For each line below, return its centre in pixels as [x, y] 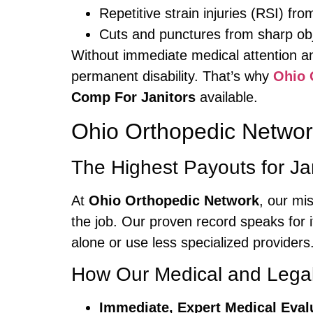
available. [227, 97]
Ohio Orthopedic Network [174, 200]
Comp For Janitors [133, 97]
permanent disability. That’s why [172, 77]
